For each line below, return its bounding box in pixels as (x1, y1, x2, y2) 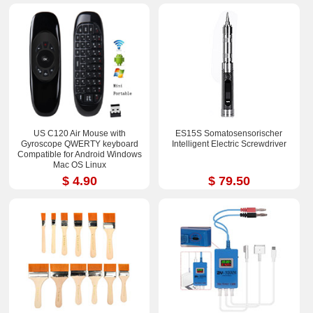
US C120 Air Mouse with (33, 129, 126, 139)
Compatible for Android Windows (17, 150, 142, 160)
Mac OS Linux (52, 160, 106, 170)
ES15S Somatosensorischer (175, 129, 283, 139)
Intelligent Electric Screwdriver (171, 139, 286, 150)
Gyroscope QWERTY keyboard (20, 139, 138, 150)
